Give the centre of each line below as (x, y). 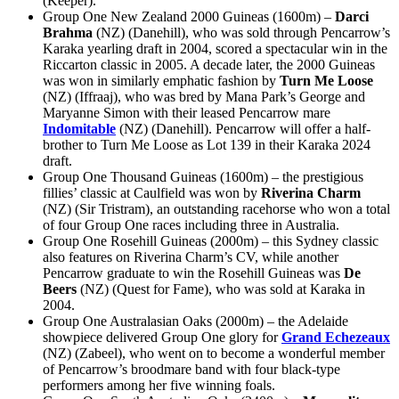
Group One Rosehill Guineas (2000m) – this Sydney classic (211, 241)
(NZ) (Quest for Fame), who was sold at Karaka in (221, 289)
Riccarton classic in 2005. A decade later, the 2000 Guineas (209, 65)
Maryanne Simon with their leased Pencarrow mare (187, 113)
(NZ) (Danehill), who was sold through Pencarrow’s (243, 33)
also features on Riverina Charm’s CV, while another (191, 257)
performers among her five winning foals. (159, 386)
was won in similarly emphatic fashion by (161, 81)
